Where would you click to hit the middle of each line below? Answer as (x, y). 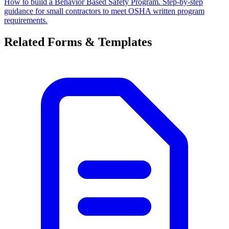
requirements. (26, 20)
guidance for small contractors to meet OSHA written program (104, 11)
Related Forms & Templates (78, 42)
